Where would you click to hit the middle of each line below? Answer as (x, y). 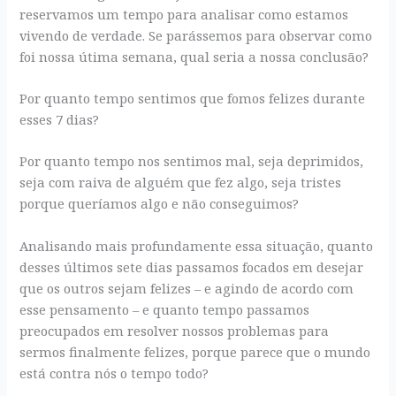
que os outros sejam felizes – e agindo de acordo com (187, 288)
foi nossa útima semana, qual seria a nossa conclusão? (194, 56)
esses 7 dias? (60, 119)
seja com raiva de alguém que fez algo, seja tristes (181, 183)
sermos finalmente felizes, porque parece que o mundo (195, 351)
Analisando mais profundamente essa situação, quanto (197, 245)
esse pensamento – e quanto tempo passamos (165, 309)
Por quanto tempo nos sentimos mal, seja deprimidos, (192, 161)
